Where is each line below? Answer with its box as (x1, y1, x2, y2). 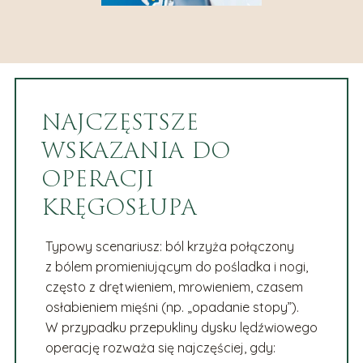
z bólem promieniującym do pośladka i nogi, (45, 258, 308, 275)
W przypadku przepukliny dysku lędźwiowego (45, 318, 318, 335)
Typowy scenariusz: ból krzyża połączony (45, 237, 294, 254)
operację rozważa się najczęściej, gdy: (45, 339, 275, 356)
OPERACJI (41, 164, 155, 196)
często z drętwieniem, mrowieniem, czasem (45, 278, 303, 295)
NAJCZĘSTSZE (41, 107, 199, 139)
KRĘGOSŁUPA (41, 192, 198, 224)
